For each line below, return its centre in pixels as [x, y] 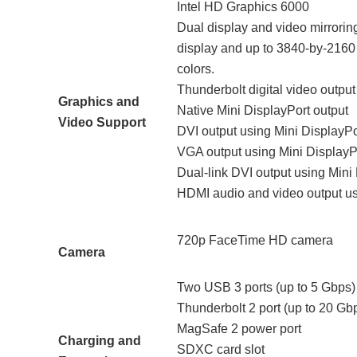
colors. [196, 69]
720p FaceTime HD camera [255, 240]
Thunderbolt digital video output [266, 89]
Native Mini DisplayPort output [263, 110]
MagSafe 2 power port [239, 328]
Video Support [102, 122]
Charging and [100, 340]
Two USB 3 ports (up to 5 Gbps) [266, 287]
